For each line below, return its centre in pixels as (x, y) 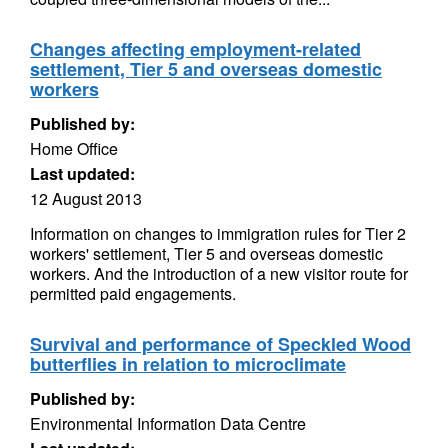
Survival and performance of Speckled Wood (220, 344)
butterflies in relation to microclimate (188, 364)
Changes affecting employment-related (195, 49)
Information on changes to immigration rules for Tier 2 (218, 233)
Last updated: (82, 173)
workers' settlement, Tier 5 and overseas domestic (206, 253)
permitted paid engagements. (135, 293)
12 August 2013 (86, 198)
